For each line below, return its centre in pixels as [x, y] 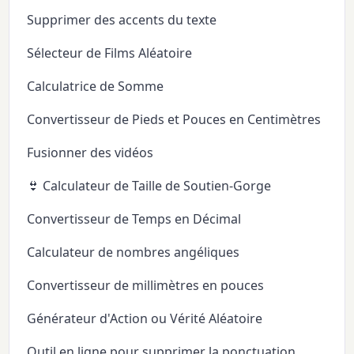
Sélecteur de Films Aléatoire [110, 53]
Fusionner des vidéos [90, 152]
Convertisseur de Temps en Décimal [134, 218]
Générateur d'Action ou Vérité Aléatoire [145, 318]
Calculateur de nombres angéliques [134, 252]
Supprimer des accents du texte [122, 19]
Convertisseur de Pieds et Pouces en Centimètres [174, 119]
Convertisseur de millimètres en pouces [146, 285]
